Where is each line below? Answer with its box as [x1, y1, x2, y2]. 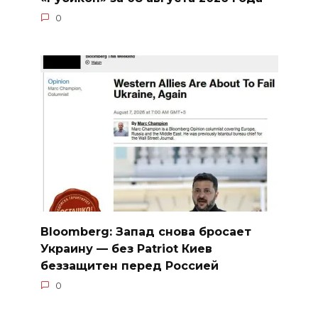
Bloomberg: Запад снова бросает [40, 224, 251, 238]
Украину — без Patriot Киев [40, 241, 212, 256]
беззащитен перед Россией [40, 258, 219, 273]
